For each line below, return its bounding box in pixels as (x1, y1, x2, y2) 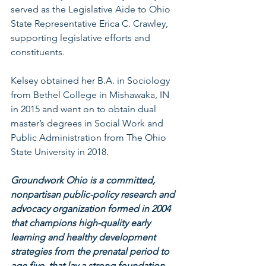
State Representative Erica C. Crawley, (11, 17, 170, 29)
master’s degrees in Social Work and (11, 117, 166, 129)
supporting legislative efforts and (11, 31, 153, 43)
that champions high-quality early (11, 217, 153, 229)
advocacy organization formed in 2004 (11, 202, 173, 214)
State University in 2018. (11, 145, 109, 157)
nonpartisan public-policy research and (11, 188, 177, 200)
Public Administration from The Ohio (11, 131, 169, 143)
